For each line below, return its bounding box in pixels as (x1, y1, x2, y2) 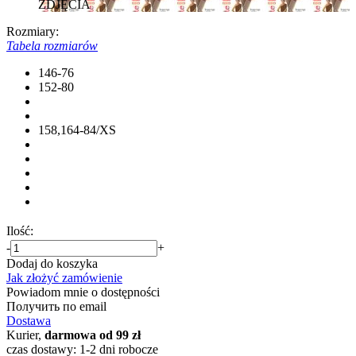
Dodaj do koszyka (6, 256, 98, 270)
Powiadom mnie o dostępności (6, 284, 160, 299)
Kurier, (6, 327, 44, 342)
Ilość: (6, 223, 33, 238)
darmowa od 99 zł (44, 327, 141, 342)
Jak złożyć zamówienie (6, 270, 122, 284)
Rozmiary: (6, 24, 59, 38)
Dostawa (6, 313, 51, 327)
